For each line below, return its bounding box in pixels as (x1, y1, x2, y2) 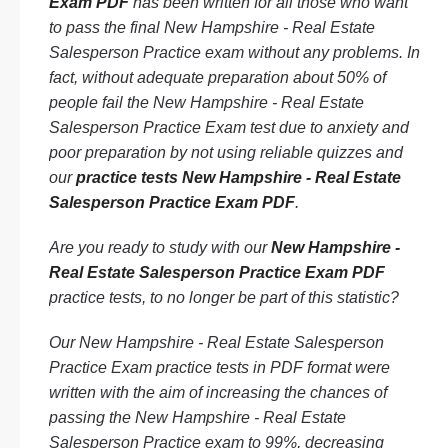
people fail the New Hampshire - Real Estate (49, 94, 364, 111)
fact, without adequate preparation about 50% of (49, 69, 386, 86)
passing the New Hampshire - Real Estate (49, 409, 346, 426)
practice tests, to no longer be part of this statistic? (49, 289, 399, 306)
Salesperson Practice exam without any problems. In (49, 44, 420, 61)
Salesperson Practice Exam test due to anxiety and (49, 119, 409, 136)
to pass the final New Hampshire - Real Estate (49, 19, 375, 36)
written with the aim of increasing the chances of (49, 384, 387, 401)
